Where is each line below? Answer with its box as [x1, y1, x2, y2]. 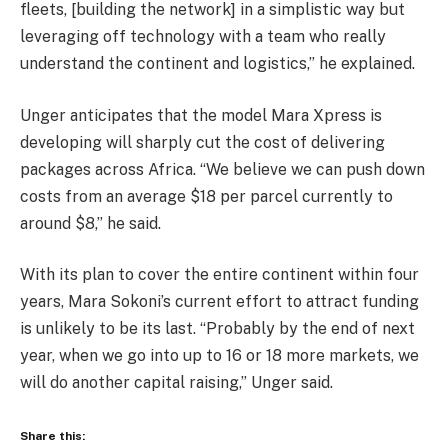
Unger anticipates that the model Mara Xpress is [20, 105, 382, 125]
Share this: [20, 428, 85, 443]
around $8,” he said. [20, 213, 161, 233]
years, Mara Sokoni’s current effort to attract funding [20, 292, 419, 312]
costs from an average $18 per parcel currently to [20, 186, 393, 206]
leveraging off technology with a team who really [20, 27, 386, 47]
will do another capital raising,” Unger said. [20, 373, 333, 393]
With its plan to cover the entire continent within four [20, 265, 419, 285]
